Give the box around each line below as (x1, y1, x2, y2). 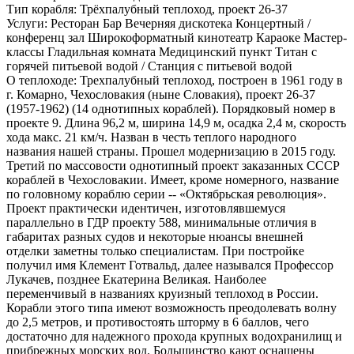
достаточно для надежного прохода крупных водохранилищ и (6, 329, 342, 343)
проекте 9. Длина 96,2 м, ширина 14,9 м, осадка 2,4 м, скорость (6, 115, 346, 130)
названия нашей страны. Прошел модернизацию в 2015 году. (6, 144, 336, 158)
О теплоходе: (6, 73, 77, 87)
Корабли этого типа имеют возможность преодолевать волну (6, 300, 337, 314)
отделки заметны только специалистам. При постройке (6, 243, 304, 258)
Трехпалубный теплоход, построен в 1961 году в (80, 73, 343, 87)
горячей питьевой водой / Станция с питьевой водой (6, 58, 292, 73)
